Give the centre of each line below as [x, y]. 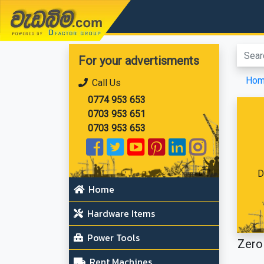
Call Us [105, 83]
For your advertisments [139, 61]
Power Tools [112, 237]
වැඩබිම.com [50, 16]
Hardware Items [120, 213]
